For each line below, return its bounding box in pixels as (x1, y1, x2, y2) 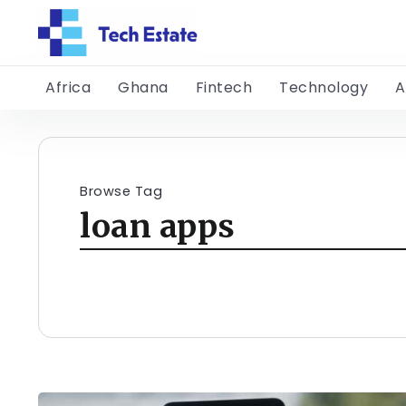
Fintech (195, 77, 252, 99)
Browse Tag (80, 182, 162, 201)
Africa (45, 77, 91, 99)
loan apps (80, 206, 236, 247)
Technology (279, 77, 368, 99)
